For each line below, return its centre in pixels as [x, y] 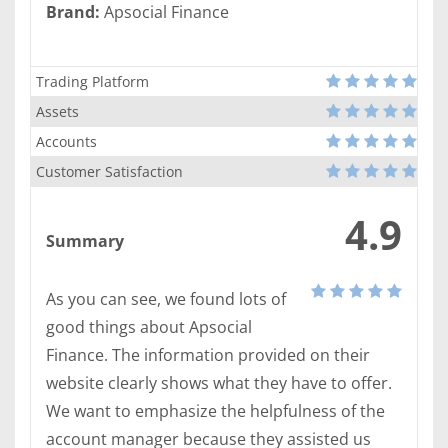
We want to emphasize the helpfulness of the [215, 411]
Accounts [66, 142]
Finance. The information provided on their [208, 355]
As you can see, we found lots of [166, 299]
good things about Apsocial [149, 327]
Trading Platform [92, 82]
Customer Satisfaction [109, 172]
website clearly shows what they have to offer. [219, 383]
